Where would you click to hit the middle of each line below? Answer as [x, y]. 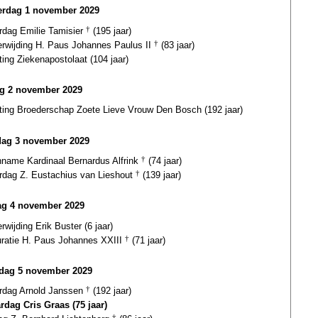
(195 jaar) [111, 31]
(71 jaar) [147, 240]
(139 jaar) [160, 175]
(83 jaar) [176, 45]
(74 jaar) [164, 160]
